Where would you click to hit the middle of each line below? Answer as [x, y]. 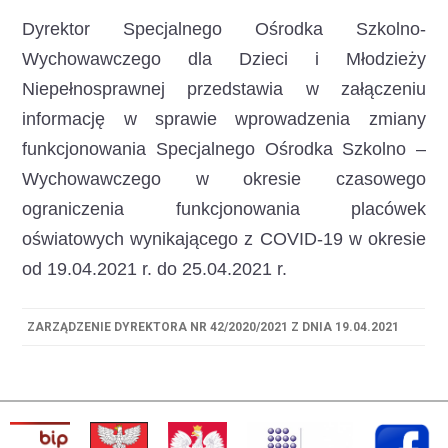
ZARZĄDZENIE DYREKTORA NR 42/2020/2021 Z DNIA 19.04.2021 [213, 327]
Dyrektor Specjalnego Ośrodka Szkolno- [224, 29]
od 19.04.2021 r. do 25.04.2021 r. [155, 269]
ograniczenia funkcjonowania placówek [224, 209]
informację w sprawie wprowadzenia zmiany [224, 119]
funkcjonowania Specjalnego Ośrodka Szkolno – [224, 149]
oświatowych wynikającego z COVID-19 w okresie [224, 239]
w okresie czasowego [310, 179]
